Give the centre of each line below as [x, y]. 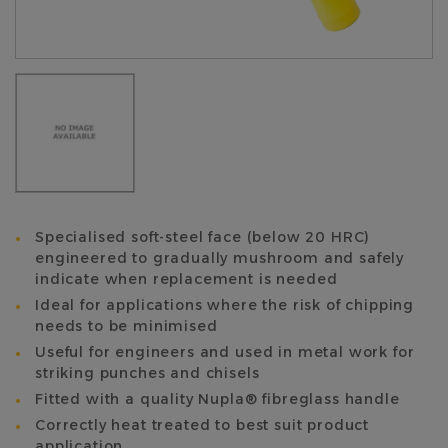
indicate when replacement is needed [186, 279]
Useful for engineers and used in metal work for [225, 352]
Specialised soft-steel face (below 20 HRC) [203, 237]
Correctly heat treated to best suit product [202, 425]
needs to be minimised [126, 326]
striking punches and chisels [147, 373]
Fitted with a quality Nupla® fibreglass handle [217, 399]
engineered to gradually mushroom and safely [220, 258]
